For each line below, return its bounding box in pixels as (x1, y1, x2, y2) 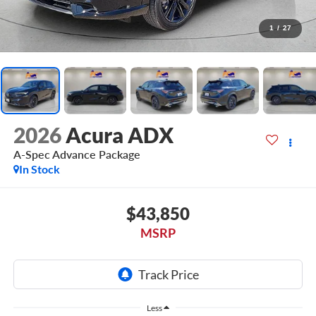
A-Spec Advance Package (13, 147, 140, 162)
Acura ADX (65, 122, 174, 148)
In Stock (18, 162, 60, 176)
